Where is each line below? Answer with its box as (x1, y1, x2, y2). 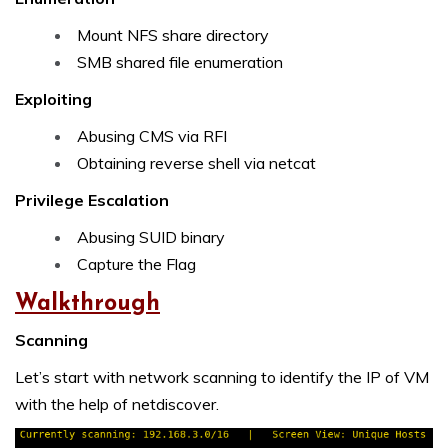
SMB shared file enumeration (77, 52, 283, 73)
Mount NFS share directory (77, 25, 269, 46)
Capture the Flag (77, 254, 196, 275)
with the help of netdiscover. (15, 394, 219, 415)
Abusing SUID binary (77, 227, 225, 248)
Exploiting (15, 89, 92, 110)
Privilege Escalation (15, 190, 169, 211)
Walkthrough (15, 293, 160, 317)
